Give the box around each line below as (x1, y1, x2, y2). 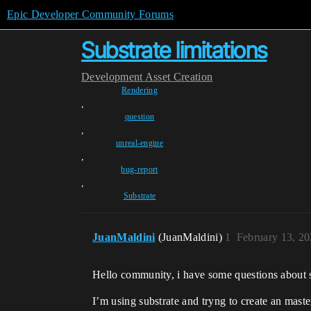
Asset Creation (144, 71, 213, 83)
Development (81, 71, 143, 83)
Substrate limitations (81, 37, 267, 64)
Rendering (121, 85, 158, 95)
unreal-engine (115, 138, 164, 148)
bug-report (121, 165, 158, 174)
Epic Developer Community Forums (7, 8, 174, 20)
